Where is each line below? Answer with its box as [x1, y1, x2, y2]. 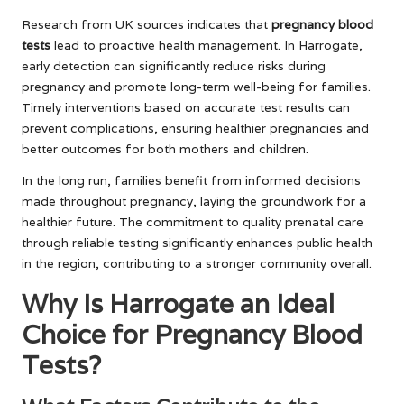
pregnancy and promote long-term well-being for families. [22, 78, 371, 95]
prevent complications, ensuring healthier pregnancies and [22, 119, 369, 136]
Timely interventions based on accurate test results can [22, 98, 350, 115]
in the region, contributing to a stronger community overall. [22, 254, 372, 271]
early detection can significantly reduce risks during [22, 57, 326, 74]
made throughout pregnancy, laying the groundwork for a [22, 192, 366, 209]
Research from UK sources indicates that [22, 15, 271, 32]
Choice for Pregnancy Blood [22, 317, 363, 351]
